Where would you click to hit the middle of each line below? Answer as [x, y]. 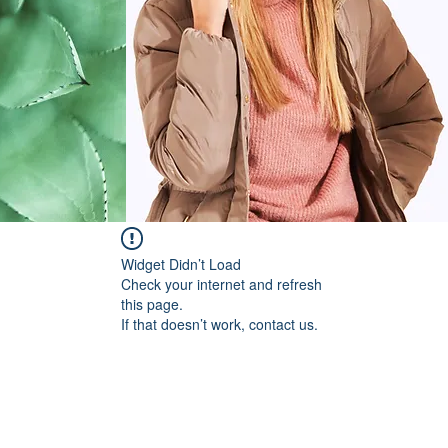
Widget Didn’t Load [181, 264]
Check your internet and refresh [221, 284]
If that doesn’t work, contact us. [219, 324]
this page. [152, 304]
